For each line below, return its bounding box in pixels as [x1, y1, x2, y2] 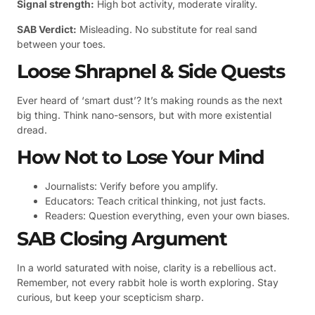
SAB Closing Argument [17, 227, 226, 251]
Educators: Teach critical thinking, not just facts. [45, 195, 266, 207]
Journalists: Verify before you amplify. [45, 180, 218, 193]
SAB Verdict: [17, 22, 77, 35]
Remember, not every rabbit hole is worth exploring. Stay [17, 276, 278, 289]
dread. [17, 124, 47, 136]
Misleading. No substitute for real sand [77, 22, 257, 35]
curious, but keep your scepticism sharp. [17, 291, 204, 304]
